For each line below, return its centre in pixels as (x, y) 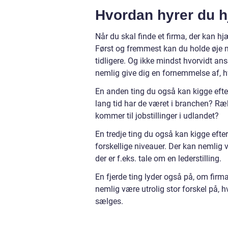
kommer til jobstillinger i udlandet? (158, 116)
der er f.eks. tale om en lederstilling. (159, 159)
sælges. (110, 202)
